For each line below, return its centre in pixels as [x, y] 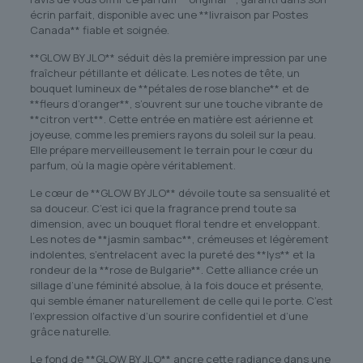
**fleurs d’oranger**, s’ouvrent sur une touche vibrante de [176, 104]
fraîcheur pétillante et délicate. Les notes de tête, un [164, 73]
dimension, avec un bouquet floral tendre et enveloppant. [175, 224]
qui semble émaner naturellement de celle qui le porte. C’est [181, 301]
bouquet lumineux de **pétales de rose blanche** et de [169, 89]
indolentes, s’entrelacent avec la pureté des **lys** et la [172, 255]
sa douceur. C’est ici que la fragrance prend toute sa [163, 209]
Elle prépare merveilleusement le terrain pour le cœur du [171, 150]
